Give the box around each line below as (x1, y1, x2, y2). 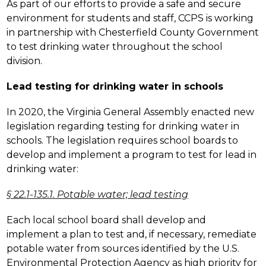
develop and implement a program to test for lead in (7, 148, 257, 160)
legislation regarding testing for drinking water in (7, 120, 240, 132)
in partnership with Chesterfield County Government (7, 26, 259, 38)
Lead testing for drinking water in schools (7, 80, 224, 92)
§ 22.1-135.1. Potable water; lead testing (7, 188, 189, 200)
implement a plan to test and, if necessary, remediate (7, 228, 257, 240)
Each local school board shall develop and (7, 214, 207, 226)
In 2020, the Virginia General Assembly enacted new (7, 106, 255, 118)
